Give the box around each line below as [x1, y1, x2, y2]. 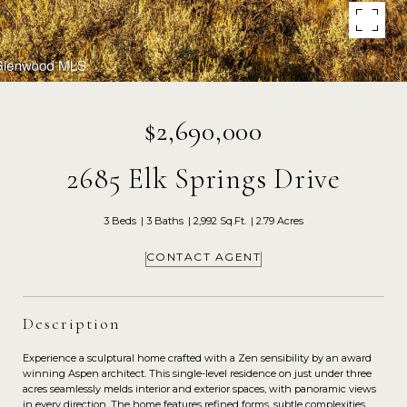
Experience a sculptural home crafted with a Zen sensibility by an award [23, 351, 372, 364]
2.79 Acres [256, 214, 303, 227]
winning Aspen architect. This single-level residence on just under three [23, 366, 372, 380]
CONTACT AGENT [145, 249, 262, 263]
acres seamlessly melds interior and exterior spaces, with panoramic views [23, 382, 376, 395]
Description [23, 313, 121, 333]
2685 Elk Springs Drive [66, 161, 341, 196]
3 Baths [146, 214, 184, 227]
